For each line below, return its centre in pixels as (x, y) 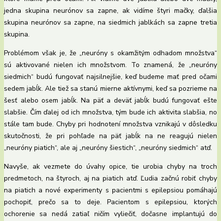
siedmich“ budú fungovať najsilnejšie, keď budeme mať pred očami (110, 77)
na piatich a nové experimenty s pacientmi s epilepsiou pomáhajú (110, 190)
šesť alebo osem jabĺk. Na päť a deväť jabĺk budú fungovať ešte (110, 101)
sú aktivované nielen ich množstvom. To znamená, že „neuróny (110, 65)
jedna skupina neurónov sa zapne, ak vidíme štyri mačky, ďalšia (110, 11)
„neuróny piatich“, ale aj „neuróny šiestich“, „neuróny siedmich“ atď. (108, 148)
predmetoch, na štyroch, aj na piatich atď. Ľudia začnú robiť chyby (110, 179)
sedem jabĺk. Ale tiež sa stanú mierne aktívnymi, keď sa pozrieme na (110, 89)
